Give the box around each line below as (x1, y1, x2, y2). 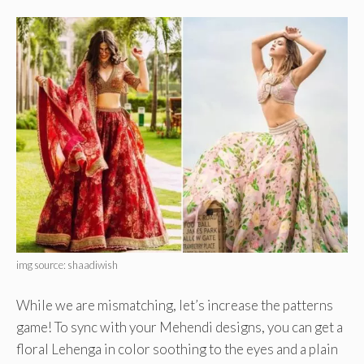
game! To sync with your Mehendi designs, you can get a (16, 318, 343, 336)
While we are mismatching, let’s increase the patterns (16, 296, 333, 314)
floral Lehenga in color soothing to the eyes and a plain (16, 340, 338, 357)
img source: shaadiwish (16, 258, 118, 272)
